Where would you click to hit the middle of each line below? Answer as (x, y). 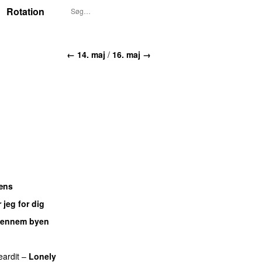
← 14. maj (86, 54)
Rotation (25, 11)
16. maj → (132, 54)
